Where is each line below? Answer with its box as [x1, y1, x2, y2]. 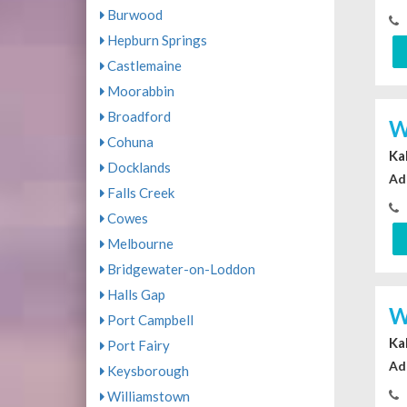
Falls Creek [104, 184, 174, 202]
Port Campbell [104, 312, 194, 329]
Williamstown [104, 388, 190, 405]
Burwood [104, 6, 163, 24]
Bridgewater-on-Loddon [104, 261, 255, 278]
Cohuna [104, 134, 154, 151]
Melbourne [104, 235, 174, 253]
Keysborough [104, 362, 189, 380]
